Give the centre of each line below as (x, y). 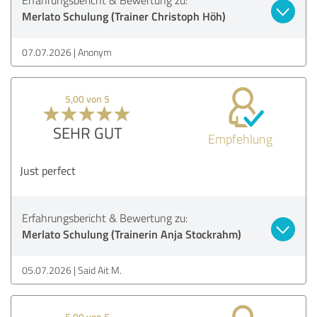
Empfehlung (240, 138)
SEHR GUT (87, 132)
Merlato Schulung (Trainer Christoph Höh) (124, 16)
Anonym (95, 52)
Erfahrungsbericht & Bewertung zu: (105, 218)
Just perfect (48, 170)
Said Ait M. (100, 270)
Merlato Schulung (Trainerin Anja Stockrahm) (132, 234)
